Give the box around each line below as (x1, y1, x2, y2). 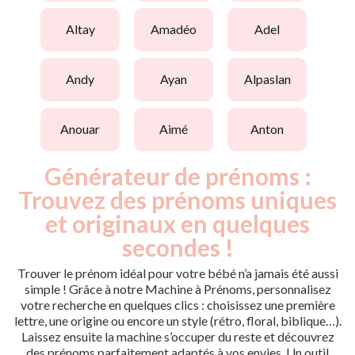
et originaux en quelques (45, 208, 310, 238)
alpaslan (252, 71, 291, 87)
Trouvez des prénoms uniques (18, 185, 337, 214)
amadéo (159, 21, 197, 37)
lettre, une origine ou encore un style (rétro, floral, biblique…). (13, 312, 342, 328)
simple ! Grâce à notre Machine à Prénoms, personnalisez (24, 281, 331, 296)
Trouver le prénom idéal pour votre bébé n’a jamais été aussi (17, 265, 338, 281)
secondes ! (121, 232, 234, 261)
